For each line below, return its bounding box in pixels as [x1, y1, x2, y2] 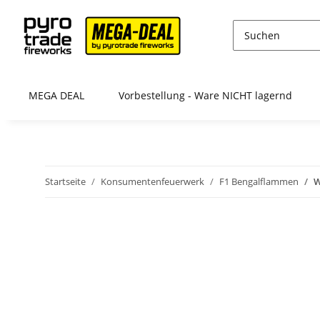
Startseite [45, 175, 86, 189]
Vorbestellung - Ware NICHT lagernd [119, 89, 292, 103]
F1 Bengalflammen [219, 175, 299, 189]
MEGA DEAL [29, 89, 84, 103]
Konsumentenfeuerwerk [101, 175, 204, 189]
